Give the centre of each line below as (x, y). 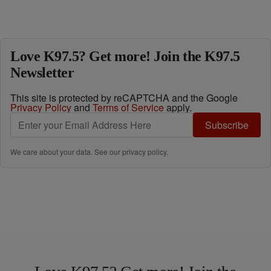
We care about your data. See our (66, 152)
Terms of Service (128, 107)
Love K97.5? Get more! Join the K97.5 (125, 56)
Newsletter (42, 73)
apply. (178, 107)
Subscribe (227, 125)
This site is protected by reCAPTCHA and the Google (124, 98)
